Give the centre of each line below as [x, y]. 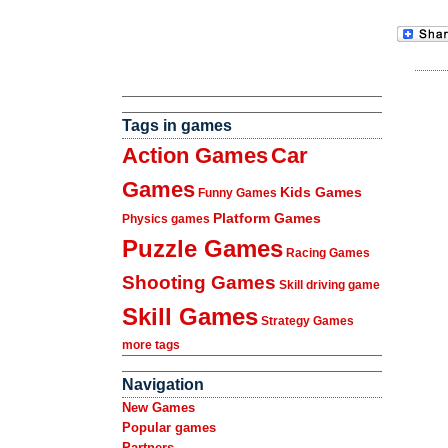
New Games [158, 407]
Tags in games [177, 125]
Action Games [195, 155]
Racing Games [328, 253]
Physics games [166, 219]
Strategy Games [307, 321]
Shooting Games [199, 282]
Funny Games [237, 193]
